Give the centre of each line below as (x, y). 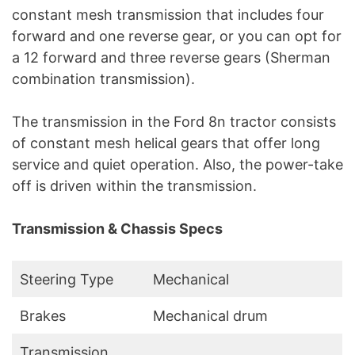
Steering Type (67, 280)
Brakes (43, 316)
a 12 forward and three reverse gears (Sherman (171, 58)
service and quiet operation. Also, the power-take (177, 165)
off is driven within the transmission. (134, 186)
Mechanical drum (210, 316)
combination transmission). (103, 79)
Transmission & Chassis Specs (117, 229)
